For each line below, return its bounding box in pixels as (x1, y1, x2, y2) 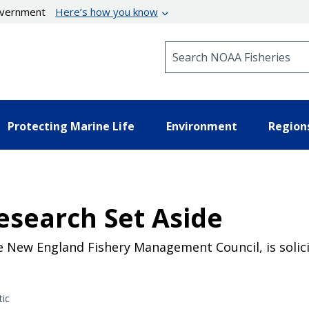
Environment (166, 118, 237, 134)
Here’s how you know (55, 5, 159, 19)
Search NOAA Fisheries (164, 41, 277, 54)
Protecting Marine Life (8, 118, 134, 134)
